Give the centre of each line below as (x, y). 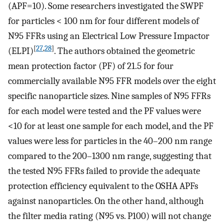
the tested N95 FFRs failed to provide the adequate (104, 171)
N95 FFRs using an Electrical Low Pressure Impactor (109, 36)
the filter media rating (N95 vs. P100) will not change (109, 216)
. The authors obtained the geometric (124, 51)
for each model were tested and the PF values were (104, 111)
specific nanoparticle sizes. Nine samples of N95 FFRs (109, 96)
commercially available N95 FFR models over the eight (112, 81)
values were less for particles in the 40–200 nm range (110, 141)
